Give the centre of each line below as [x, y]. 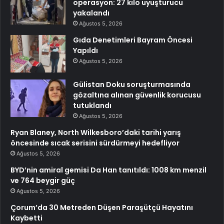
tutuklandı [92, 106]
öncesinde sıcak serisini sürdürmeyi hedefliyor [95, 143]
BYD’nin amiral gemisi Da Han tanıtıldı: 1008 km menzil [108, 170]
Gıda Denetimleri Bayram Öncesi [133, 40]
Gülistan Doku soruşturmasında [132, 85]
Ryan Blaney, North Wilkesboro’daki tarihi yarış [96, 133]
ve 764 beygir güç [43, 181]
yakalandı [91, 13]
